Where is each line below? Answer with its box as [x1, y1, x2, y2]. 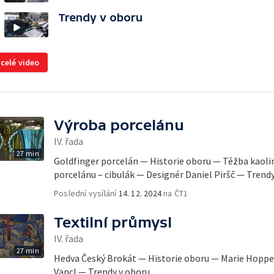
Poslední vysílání [54, 188, 119, 199]
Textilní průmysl [54, 214, 172, 231]
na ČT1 [161, 188, 188, 199]
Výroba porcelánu [54, 117, 184, 133]
